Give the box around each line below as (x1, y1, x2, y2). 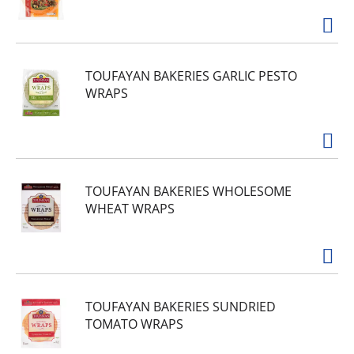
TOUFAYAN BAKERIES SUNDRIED (85, 298, 276, 315)
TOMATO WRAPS (85, 315, 183, 333)
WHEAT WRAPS (85, 200, 175, 217)
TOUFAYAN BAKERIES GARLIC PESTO (85, 67, 297, 85)
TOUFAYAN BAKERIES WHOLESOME (85, 183, 292, 200)
